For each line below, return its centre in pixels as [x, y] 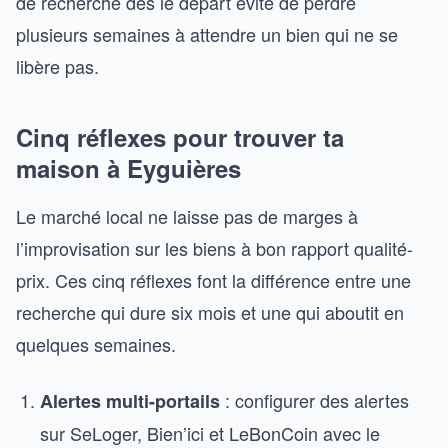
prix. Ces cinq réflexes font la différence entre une [213, 280]
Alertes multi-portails [130, 401]
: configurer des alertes [314, 400]
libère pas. [57, 66]
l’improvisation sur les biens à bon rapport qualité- [214, 248]
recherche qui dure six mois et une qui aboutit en [210, 312]
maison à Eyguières [128, 168]
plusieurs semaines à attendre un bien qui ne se [207, 34]
